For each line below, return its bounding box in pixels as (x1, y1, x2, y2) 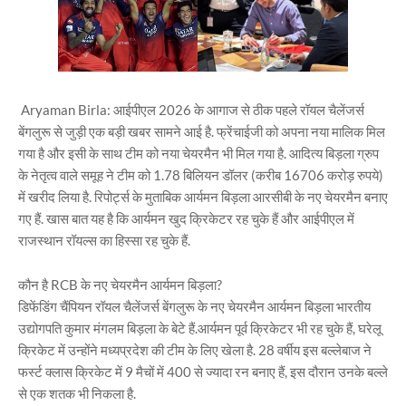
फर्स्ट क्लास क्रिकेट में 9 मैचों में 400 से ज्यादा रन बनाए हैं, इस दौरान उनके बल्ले (18, 363, 388, 380)
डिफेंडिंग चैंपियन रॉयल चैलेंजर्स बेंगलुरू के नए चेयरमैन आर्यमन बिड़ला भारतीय (18, 298, 371, 314)
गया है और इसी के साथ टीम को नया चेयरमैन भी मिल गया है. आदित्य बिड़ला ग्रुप (18, 145, 379, 161)
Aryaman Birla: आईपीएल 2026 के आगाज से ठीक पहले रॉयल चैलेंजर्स (18, 101, 364, 118)
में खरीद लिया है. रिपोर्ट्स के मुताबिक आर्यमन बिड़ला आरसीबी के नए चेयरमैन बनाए (18, 188, 388, 205)
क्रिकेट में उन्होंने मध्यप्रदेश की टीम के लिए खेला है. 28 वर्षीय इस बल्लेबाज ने (18, 342, 372, 358)
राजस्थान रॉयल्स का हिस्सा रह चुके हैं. (18, 232, 190, 248)
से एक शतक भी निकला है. (18, 385, 136, 401)
